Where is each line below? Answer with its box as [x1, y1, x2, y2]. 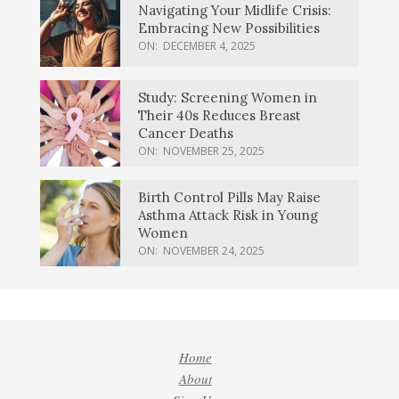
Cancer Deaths [138, 125, 233, 142]
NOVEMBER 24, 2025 [163, 243, 265, 259]
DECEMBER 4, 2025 [163, 37, 256, 53]
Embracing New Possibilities [138, 19, 320, 37]
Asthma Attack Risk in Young [138, 207, 318, 224]
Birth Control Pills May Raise [138, 189, 321, 207]
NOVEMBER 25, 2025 [163, 143, 265, 159]
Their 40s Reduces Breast [138, 107, 301, 125]
